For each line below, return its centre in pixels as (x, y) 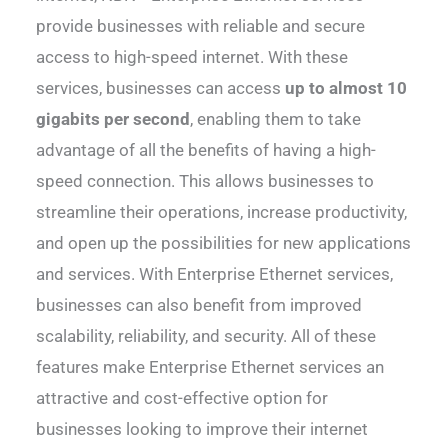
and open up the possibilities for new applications (224, 243)
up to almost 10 (346, 88)
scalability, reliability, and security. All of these (206, 336)
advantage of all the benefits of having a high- (206, 150)
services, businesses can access (161, 88)
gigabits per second (113, 119)
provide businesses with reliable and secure (201, 26)
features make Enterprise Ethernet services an (210, 367)
